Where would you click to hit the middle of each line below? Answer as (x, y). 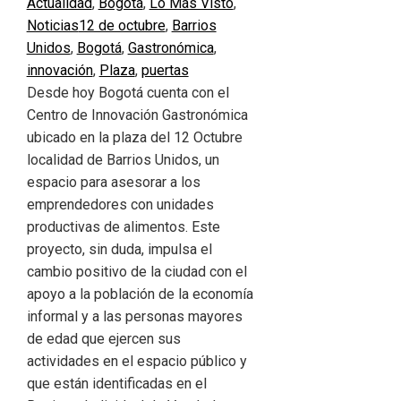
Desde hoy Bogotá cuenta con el (128, 93)
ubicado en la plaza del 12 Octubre (134, 138)
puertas (165, 71)
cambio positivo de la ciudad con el (137, 272)
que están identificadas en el (116, 384)
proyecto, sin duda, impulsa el (119, 250)
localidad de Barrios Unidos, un (123, 160)
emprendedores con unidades (120, 205)
